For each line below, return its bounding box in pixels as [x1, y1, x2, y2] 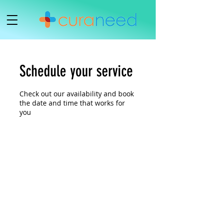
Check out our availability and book [19, 89, 134, 98]
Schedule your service [19, 62, 133, 80]
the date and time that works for [19, 98, 125, 108]
